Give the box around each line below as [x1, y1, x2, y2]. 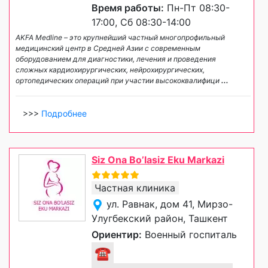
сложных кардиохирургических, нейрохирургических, [16, 65, 205, 74]
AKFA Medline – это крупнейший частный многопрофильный [16, 32, 225, 42]
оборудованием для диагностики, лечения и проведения [16, 54, 216, 63]
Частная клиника [95, 181, 175, 194]
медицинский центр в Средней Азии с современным [16, 43, 200, 53]
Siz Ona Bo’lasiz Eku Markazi [92, 153, 224, 166]
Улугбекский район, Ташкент [92, 212, 228, 224]
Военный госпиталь [142, 228, 237, 240]
